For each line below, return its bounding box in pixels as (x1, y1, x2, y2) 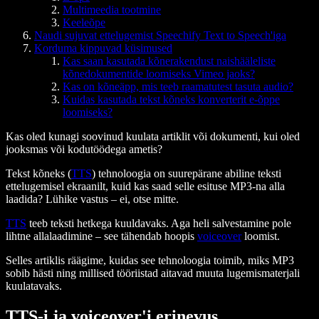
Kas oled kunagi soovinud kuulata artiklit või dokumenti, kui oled (6, 130, 300, 142)
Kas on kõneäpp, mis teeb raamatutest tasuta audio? (63, 80, 293, 93)
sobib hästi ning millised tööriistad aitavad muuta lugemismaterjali (6, 266, 300, 279)
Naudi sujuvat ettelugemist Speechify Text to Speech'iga (34, 28, 286, 41)
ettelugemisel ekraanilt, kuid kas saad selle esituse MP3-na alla (6, 179, 285, 192)
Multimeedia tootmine (63, 3, 161, 16)
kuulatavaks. (6, 279, 62, 292)
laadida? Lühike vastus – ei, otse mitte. (6, 192, 182, 205)
